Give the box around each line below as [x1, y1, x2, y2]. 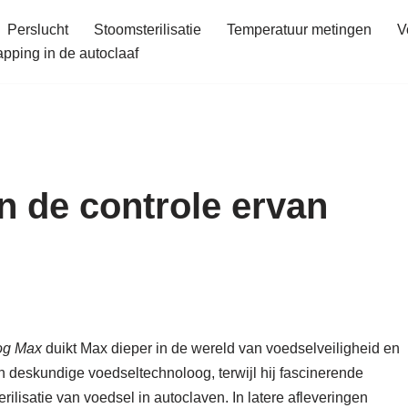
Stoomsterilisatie [94, 22, 201, 38]
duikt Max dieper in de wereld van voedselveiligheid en [42, 340, 400, 356]
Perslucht [7, 22, 68, 38]
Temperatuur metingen [227, 22, 372, 38]
